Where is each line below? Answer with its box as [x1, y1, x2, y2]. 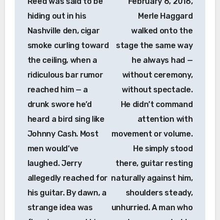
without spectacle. [122, 85, 193, 95]
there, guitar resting [115, 159, 193, 168]
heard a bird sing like [27, 114, 105, 124]
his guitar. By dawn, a [27, 188, 107, 198]
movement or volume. [111, 129, 193, 139]
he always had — [132, 55, 193, 65]
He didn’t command [120, 100, 193, 110]
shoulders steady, [125, 188, 193, 198]
